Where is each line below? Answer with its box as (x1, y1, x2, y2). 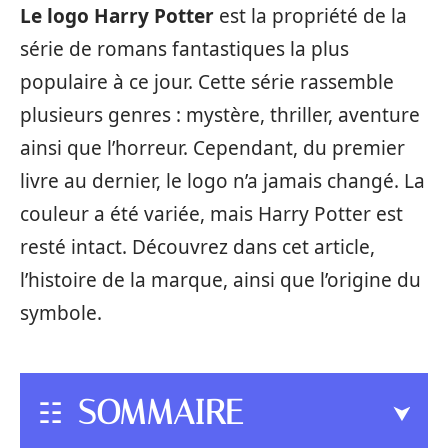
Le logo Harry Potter (20, 3, 214, 29)
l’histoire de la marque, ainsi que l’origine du (20, 267, 421, 293)
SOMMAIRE (78, 391, 243, 433)
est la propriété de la (214, 3, 407, 29)
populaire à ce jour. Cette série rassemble (20, 69, 394, 95)
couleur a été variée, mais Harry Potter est (20, 201, 403, 227)
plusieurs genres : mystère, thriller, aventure (20, 102, 420, 128)
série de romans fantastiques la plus (20, 36, 349, 62)
